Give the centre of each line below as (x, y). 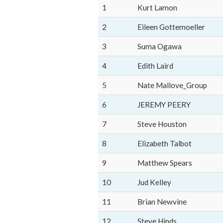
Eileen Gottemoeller (171, 27)
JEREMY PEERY (164, 105)
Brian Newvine (162, 202)
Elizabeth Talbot (165, 143)
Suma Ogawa (160, 46)
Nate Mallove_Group (172, 85)
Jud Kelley (154, 182)
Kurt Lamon (157, 7)
